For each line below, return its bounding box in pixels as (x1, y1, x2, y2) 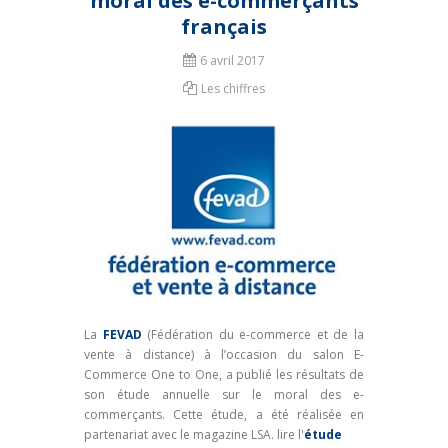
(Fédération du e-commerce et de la (141, 325, 365, 343)
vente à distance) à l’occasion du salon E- (84, 345, 364, 363)
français (181, 12, 267, 40)
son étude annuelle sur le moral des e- (84, 385, 364, 403)
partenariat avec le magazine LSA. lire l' (84, 425, 304, 443)
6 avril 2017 (200, 51, 265, 69)
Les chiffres (201, 79, 265, 97)
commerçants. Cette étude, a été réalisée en (84, 405, 364, 423)
